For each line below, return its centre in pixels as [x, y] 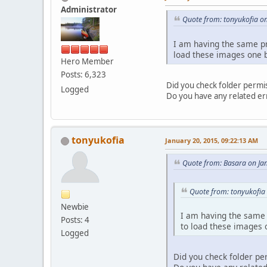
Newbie [75, 207]
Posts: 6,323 [83, 75]
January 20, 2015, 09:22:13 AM [212, 140]
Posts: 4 [75, 220]
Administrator [89, 10]
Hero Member [87, 62]
